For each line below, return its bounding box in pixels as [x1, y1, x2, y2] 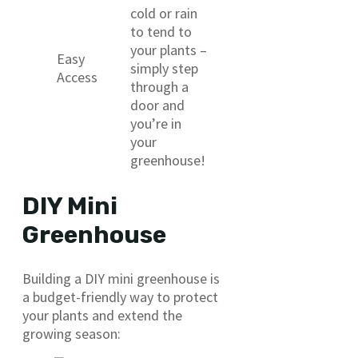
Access [57, 68, 97, 87]
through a [130, 78, 189, 97]
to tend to [130, 22, 192, 42]
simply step [130, 59, 198, 78]
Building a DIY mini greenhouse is [22, 269, 220, 288]
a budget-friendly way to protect [22, 288, 218, 307]
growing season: [22, 324, 121, 344]
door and [130, 96, 185, 115]
